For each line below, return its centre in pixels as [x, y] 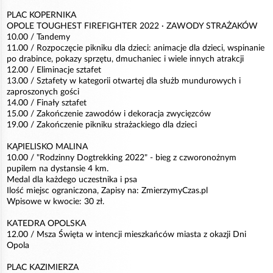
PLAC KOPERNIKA [41, 15]
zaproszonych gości [43, 92]
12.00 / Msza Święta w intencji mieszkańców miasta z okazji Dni [126, 235]
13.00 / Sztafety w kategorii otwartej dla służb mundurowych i [124, 81]
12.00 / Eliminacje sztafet [54, 70]
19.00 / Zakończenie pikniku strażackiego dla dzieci [102, 125]
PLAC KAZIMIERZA [43, 268]
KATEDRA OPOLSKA [46, 224]
